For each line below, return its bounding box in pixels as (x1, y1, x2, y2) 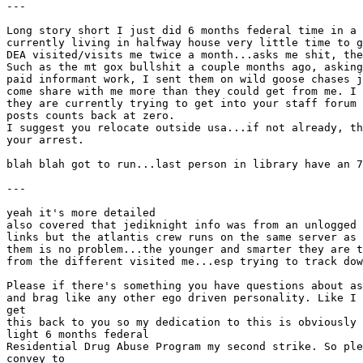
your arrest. (6, 134, 84, 146)
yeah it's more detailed (6, 207, 156, 219)
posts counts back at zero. (6, 109, 175, 122)
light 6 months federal (6, 328, 149, 340)
